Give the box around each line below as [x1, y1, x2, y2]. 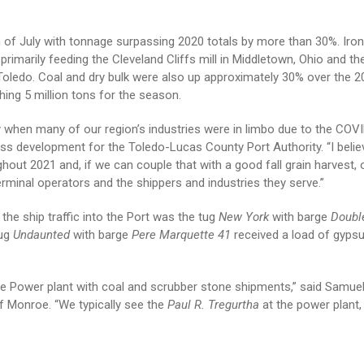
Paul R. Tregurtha [167, 297, 262, 313]
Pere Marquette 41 [131, 227, 234, 243]
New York [218, 210, 272, 225]
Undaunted [12, 227, 73, 243]
